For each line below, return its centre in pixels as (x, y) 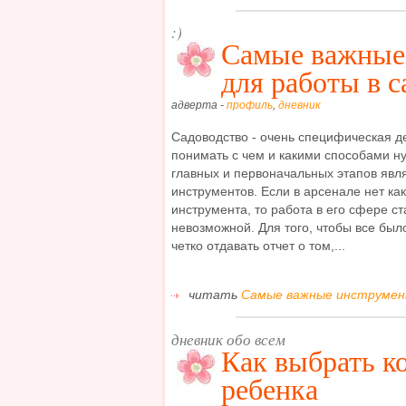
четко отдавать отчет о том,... (258, 245)
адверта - (199, 106)
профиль (250, 106)
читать (213, 295)
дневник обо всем (228, 339)
